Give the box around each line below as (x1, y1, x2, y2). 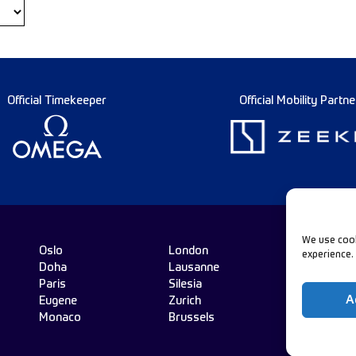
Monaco (38, 312, 81, 323)
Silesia (168, 279, 202, 290)
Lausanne (168, 262, 219, 273)
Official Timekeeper (7, 95, 106, 106)
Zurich (168, 296, 201, 307)
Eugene (38, 296, 77, 307)
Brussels (168, 312, 215, 323)
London (168, 246, 208, 257)
